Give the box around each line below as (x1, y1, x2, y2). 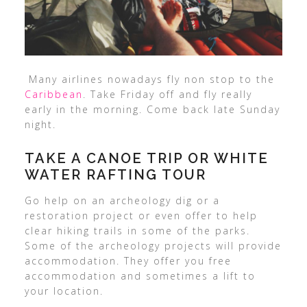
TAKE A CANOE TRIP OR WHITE (24, 149, 269, 167)
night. (24, 117, 56, 131)
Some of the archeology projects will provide (24, 238, 282, 252)
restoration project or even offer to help (24, 208, 258, 222)
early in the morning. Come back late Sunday (24, 102, 280, 116)
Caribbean (24, 87, 83, 101)
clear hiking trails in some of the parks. (24, 223, 250, 237)
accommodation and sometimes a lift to (24, 269, 256, 282)
